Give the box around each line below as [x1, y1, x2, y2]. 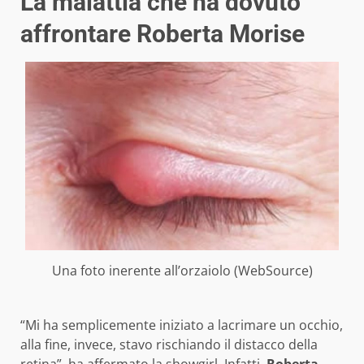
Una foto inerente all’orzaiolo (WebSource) [51, 261, 313, 279]
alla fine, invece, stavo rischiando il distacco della [20, 335, 318, 353]
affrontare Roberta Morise [20, 19, 305, 48]
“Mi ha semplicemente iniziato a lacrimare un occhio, [20, 315, 343, 334]
